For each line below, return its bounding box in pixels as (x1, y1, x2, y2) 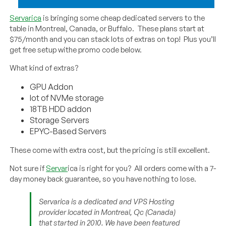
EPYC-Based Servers (30, 126, 107, 136)
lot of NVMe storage (30, 92, 104, 103)
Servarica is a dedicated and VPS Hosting (39, 196, 175, 206)
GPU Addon (30, 81, 74, 92)
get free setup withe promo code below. (10, 44, 142, 54)
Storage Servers (30, 115, 90, 125)
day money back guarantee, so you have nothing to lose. (10, 174, 197, 184)
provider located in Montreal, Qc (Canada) (39, 207, 176, 217)
